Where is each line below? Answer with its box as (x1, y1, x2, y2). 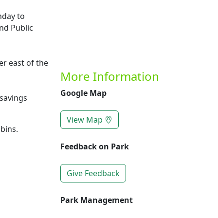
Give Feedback (67, 168, 120, 179)
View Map (67, 114, 105, 125)
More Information (60, 68, 159, 84)
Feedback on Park (60, 141, 129, 152)
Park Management (60, 195, 133, 205)
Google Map (60, 88, 107, 98)
